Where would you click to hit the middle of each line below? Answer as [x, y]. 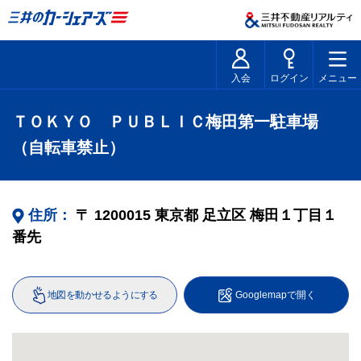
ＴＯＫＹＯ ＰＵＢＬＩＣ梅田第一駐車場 [165, 122]
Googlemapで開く [275, 295]
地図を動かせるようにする [103, 295]
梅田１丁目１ [293, 215]
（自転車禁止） [68, 147]
